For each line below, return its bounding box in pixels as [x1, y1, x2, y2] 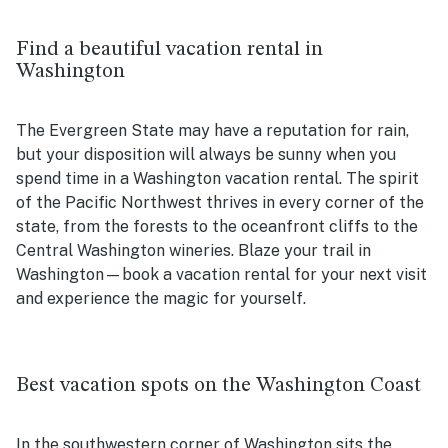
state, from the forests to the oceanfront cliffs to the [16, 217, 418, 237]
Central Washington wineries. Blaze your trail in [16, 241, 371, 261]
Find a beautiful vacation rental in [16, 39, 323, 61]
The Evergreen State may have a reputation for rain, [16, 121, 409, 141]
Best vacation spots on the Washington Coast [16, 375, 421, 397]
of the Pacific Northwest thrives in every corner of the [16, 193, 424, 213]
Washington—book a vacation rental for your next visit [16, 265, 427, 285]
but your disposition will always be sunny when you [16, 145, 396, 165]
